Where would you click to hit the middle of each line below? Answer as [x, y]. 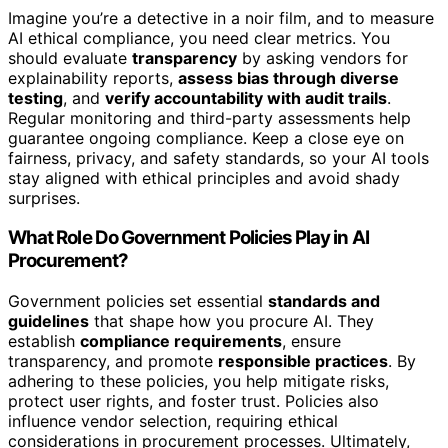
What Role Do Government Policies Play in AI [188, 238]
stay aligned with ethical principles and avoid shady [204, 177]
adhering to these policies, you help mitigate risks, [198, 381]
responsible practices [303, 361]
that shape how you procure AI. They [231, 321]
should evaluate [70, 57]
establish [44, 341]
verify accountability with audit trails [246, 97]
